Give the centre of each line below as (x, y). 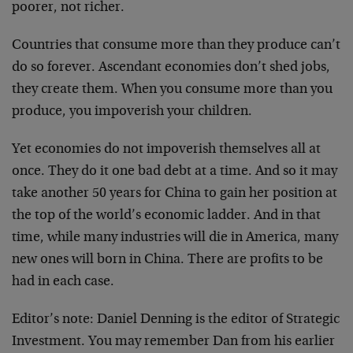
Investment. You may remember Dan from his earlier (173, 342)
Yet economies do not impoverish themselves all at (166, 150)
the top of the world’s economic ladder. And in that (166, 216)
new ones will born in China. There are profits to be (167, 260)
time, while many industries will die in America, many (175, 238)
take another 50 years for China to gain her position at (175, 194)
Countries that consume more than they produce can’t (176, 46)
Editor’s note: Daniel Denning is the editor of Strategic (176, 320)
